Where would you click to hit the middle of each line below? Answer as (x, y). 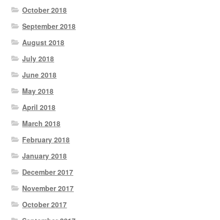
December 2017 (48, 172)
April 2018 (39, 107)
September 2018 (49, 26)
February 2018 (46, 139)
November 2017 (48, 188)
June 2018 (40, 74)
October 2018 (45, 10)
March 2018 (41, 123)
